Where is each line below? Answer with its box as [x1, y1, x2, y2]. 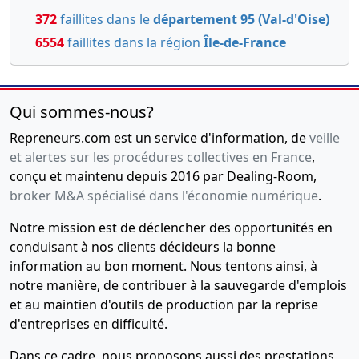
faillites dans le [57, 10, 153, 28]
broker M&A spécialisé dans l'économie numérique [10, 186, 318, 204]
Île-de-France [204, 33, 286, 51]
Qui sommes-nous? [10, 100, 154, 123]
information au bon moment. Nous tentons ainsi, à [10, 256, 317, 275]
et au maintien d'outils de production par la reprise [10, 295, 318, 313]
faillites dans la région [64, 33, 204, 51]
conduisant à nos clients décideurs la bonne [10, 237, 276, 256]
